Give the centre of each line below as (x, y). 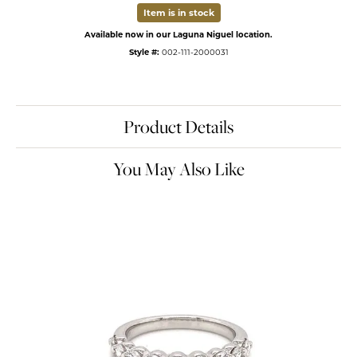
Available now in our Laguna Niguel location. (178, 34)
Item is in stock (178, 13)
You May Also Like (178, 169)
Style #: (144, 52)
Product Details (178, 127)
